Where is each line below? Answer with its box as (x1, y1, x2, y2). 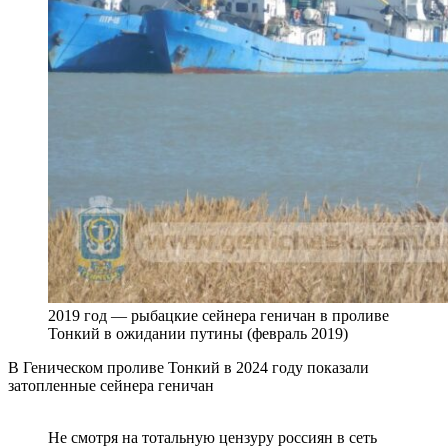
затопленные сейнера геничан (8, 376, 214, 394)
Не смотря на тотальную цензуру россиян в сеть (48, 428, 377, 446)
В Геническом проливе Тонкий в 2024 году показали (8, 358, 369, 376)
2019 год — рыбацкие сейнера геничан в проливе (48, 306, 389, 324)
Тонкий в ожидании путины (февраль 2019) (48, 324, 348, 342)
